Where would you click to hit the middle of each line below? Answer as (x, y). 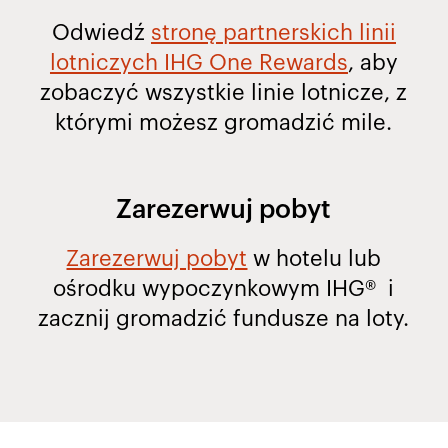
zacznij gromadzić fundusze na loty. (224, 319)
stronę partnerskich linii (273, 33)
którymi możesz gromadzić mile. (224, 123)
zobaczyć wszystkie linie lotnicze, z (224, 93)
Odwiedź (101, 33)
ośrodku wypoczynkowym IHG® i (224, 289)
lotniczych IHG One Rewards (198, 63)
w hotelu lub (314, 259)
